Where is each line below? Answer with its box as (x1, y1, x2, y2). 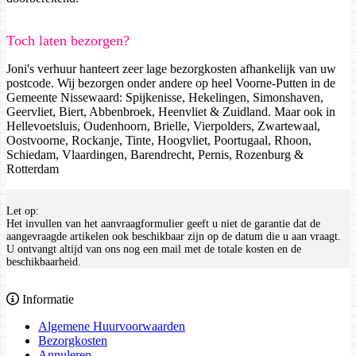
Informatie (19, 292, 74, 307)
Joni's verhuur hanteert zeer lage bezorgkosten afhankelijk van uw (6, 62, 336, 76)
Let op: (6, 205, 39, 218)
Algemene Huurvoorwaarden (38, 319, 185, 334)
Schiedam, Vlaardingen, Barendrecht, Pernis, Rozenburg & (6, 148, 304, 162)
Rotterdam (6, 162, 59, 176)
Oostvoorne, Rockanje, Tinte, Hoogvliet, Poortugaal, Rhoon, (6, 133, 311, 148)
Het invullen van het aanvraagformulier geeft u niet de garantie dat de (6, 218, 320, 230)
